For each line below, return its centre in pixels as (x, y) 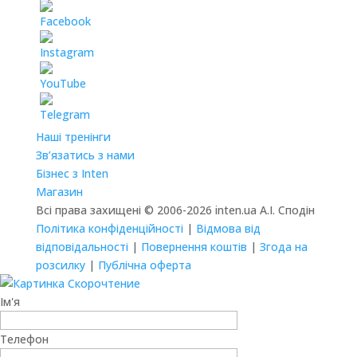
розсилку (60, 265)
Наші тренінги (73, 137)
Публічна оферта (144, 265)
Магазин (59, 192)
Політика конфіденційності (109, 228)
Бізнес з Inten (72, 173)
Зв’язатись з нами (85, 155)
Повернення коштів (194, 247)
